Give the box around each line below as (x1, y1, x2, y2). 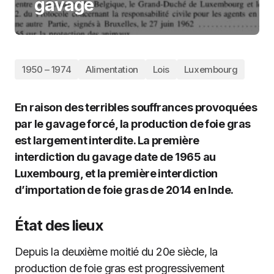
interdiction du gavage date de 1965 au (15, 150, 216, 163)
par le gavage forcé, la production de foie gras (15, 117, 251, 130)
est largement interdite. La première (15, 134, 199, 147)
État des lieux (15, 217, 103, 234)
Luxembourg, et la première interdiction (15, 167, 218, 180)
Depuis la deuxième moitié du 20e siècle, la (15, 245, 218, 258)
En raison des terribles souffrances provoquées (15, 101, 257, 114)
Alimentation (86, 64, 138, 75)
